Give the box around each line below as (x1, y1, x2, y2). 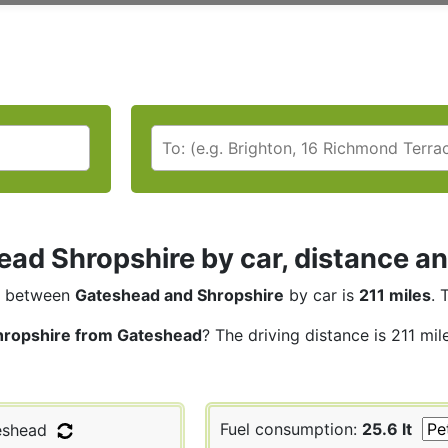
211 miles (359, 284, 431, 305)
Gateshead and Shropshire (75, 284, 284, 305)
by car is (284, 284, 359, 305)
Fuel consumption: (220, 418, 362, 439)
